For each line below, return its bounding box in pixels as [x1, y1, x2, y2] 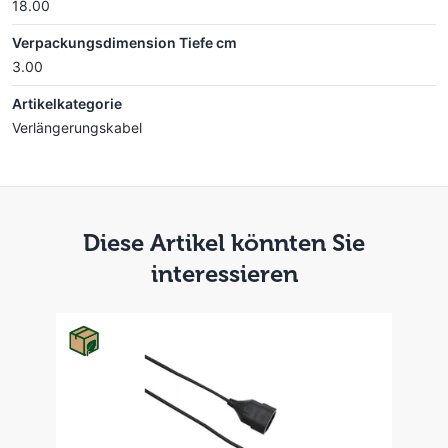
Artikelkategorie [12, 95, 122, 112]
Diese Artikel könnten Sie [83, 228, 365, 257]
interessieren [150, 259, 298, 288]
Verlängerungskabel [12, 119, 142, 136]
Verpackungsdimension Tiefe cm [12, 34, 237, 51]
